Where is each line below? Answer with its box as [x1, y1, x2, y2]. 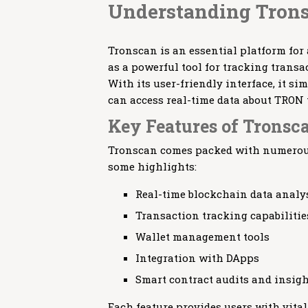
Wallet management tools [135, 230, 269, 243]
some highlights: [108, 159, 197, 173]
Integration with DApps [135, 251, 259, 265]
